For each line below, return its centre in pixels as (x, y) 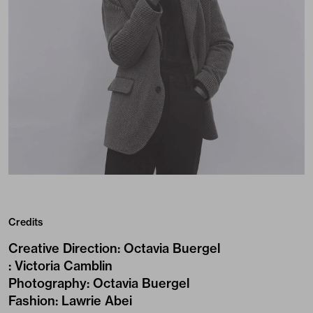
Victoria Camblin (64, 266)
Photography (48, 283)
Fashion (32, 301)
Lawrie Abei (97, 301)
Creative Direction (63, 248)
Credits (26, 222)
